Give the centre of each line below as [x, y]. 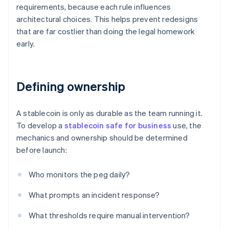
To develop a [40, 125]
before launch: [42, 150]
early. [26, 44]
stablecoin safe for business [118, 125]
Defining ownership [71, 86]
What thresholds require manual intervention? [109, 215]
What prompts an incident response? [94, 195]
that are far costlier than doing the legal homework [106, 31]
